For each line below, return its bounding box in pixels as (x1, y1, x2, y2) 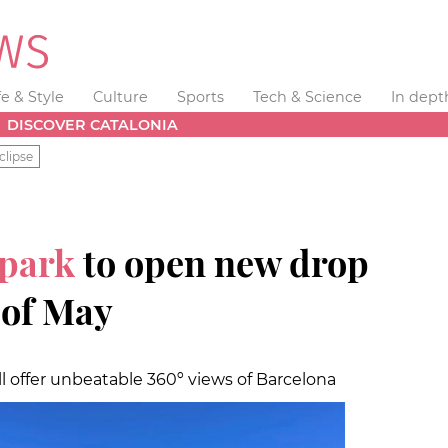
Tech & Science (252, 88, 362, 106)
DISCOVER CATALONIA (7, 115, 179, 134)
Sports (176, 88, 224, 106)
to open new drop (83, 237, 369, 286)
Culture (93, 88, 149, 106)
